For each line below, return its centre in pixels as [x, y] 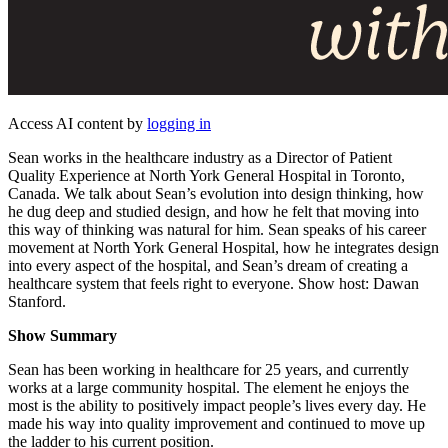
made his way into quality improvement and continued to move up [216, 423]
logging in [179, 123]
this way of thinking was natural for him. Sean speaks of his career [217, 229]
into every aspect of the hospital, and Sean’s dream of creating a [208, 265]
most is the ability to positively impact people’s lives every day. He [217, 405]
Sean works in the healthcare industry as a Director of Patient [200, 157]
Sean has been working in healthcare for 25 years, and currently [208, 369]
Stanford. [37, 301]
